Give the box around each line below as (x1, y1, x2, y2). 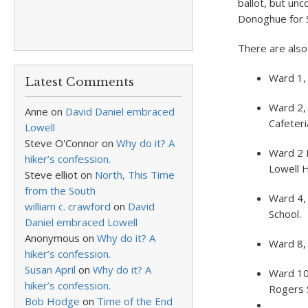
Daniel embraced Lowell (25, 215, 137, 229)
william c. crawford (25, 199, 111, 213)
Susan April (25, 263, 76, 276)
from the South (25, 184, 96, 197)
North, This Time (95, 168, 175, 181)
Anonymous (25, 231, 80, 245)
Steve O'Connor (25, 136, 99, 150)
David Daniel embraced (65, 104, 175, 118)
